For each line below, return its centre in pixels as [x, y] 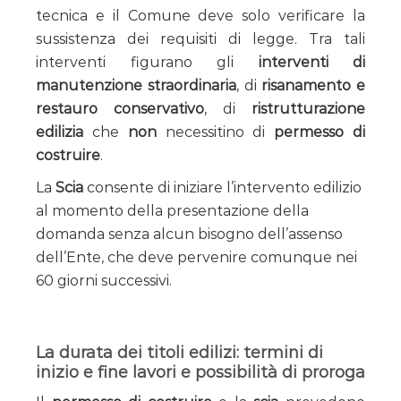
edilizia [60, 132]
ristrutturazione [308, 108]
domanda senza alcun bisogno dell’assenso [189, 234]
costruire [68, 155]
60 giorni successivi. [104, 280]
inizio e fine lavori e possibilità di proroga [200, 372]
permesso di [320, 132]
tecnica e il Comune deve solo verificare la [200, 15]
